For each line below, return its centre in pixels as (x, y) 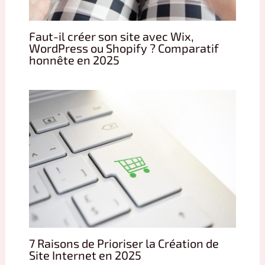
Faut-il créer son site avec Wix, (111, 36)
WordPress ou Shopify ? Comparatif (124, 48)
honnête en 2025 (74, 59)
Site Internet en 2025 (85, 255)
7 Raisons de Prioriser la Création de (124, 243)
